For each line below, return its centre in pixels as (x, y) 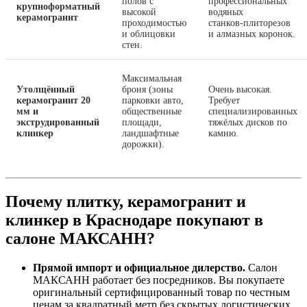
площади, (142, 122)
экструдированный (58, 122)
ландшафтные (150, 133)
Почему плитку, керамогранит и (126, 201)
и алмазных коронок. (252, 34)
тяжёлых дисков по (248, 122)
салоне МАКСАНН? (80, 238)
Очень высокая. (240, 89)
